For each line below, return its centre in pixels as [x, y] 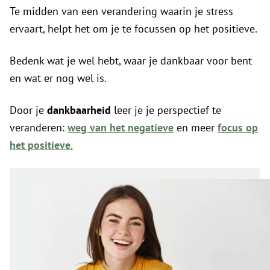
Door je [28, 110]
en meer [196, 127]
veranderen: [39, 127]
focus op [238, 127]
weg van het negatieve [121, 127]
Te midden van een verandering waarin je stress [121, 11]
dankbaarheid [79, 110]
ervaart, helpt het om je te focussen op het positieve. [133, 28]
